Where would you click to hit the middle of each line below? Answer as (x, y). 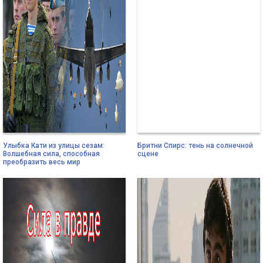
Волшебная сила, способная (51, 154)
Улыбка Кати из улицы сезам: (54, 146)
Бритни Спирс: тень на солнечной (195, 146)
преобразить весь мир (42, 162)
